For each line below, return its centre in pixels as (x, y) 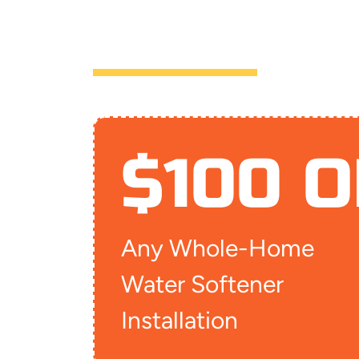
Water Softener (202, 284)
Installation (179, 321)
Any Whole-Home (217, 248)
